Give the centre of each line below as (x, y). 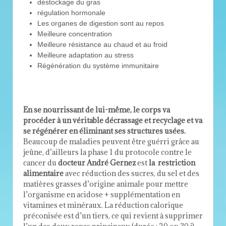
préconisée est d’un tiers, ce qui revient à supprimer (113, 216)
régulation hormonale (71, 13)
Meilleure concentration (75, 34)
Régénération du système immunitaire (98, 66)
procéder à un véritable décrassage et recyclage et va (113, 121)
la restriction (172, 163)
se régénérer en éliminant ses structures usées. (104, 131)
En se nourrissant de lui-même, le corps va (97, 110)
